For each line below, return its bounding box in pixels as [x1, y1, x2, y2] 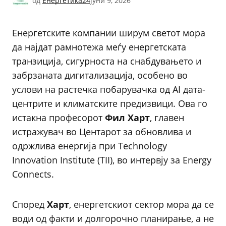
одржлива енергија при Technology [12, 140, 167, 152]
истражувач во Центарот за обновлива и [12, 126, 191, 138]
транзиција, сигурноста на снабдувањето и [12, 55, 201, 67]
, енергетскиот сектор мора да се [69, 198, 214, 210]
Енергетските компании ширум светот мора [12, 27, 205, 39]
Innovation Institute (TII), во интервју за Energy [12, 154, 211, 166]
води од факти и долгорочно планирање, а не [12, 212, 214, 224]
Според [12, 198, 47, 210]
